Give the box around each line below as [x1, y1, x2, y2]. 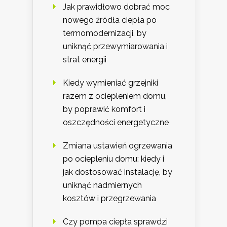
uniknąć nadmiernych [63, 180, 142, 191]
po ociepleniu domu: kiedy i [63, 154, 164, 164]
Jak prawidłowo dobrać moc [63, 2, 170, 12]
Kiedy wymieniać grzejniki [63, 78, 158, 88]
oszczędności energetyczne [63, 118, 169, 128]
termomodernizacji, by [63, 28, 146, 39]
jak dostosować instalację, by [63, 167, 172, 177]
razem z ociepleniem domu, [63, 91, 167, 101]
